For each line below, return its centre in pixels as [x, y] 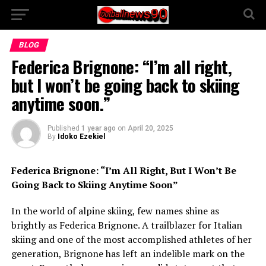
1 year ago [98, 128]
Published [63, 128]
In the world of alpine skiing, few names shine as [115, 211]
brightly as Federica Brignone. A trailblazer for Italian [126, 225]
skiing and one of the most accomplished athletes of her [131, 239]
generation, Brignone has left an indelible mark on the [128, 254]
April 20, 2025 [150, 128]
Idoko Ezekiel [81, 137]
